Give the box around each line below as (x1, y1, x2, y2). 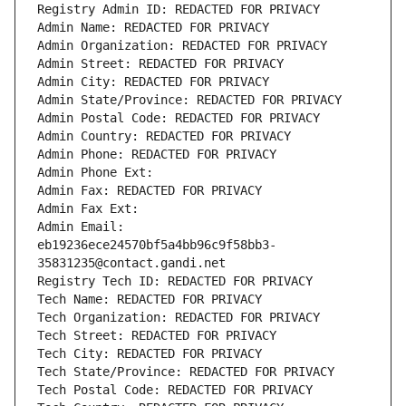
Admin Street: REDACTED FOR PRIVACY (37, 56, 284, 72)
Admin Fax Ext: (37, 201, 139, 217)
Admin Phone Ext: (37, 165, 153, 180)
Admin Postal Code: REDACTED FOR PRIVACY (37, 111, 320, 126)
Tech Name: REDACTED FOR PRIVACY (37, 292, 262, 307)
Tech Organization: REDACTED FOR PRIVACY (37, 310, 320, 325)
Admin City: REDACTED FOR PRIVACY (37, 74, 269, 90)
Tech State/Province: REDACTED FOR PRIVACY (37, 364, 334, 380)
